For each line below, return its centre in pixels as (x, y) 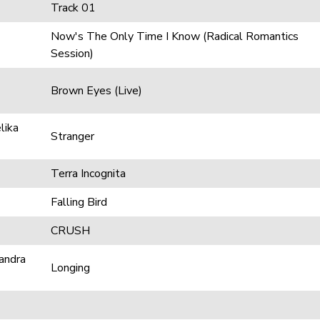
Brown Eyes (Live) (96, 91)
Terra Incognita (88, 174)
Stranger (72, 136)
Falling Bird (79, 202)
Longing (70, 268)
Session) (72, 54)
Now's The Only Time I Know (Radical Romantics (175, 36)
